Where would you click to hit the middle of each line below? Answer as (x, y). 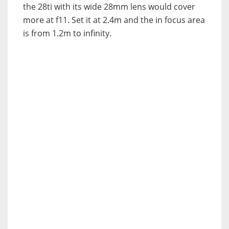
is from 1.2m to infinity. (67, 33)
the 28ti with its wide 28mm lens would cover (109, 7)
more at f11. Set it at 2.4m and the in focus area (114, 20)
